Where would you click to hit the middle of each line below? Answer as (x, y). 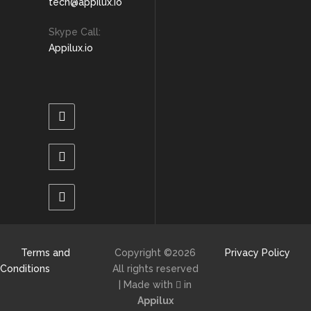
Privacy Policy (257, 253)
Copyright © (144, 253)
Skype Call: (75, 32)
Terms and (45, 253)
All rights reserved (155, 269)
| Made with (148, 285)
